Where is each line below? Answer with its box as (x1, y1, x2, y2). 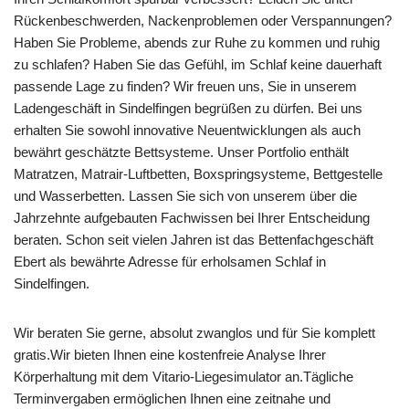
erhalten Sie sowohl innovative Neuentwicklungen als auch (14, 121, 361, 138)
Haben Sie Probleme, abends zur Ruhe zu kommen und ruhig (14, 34, 380, 50)
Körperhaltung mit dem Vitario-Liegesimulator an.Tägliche (14, 368, 353, 384)
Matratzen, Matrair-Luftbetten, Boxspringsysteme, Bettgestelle (14, 165, 383, 182)
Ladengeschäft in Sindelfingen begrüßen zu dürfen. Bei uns (14, 100, 362, 116)
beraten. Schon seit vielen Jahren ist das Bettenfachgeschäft (14, 231, 373, 247)
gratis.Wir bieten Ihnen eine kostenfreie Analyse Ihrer (14, 346, 326, 362)
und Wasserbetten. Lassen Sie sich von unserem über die (14, 187, 357, 204)
